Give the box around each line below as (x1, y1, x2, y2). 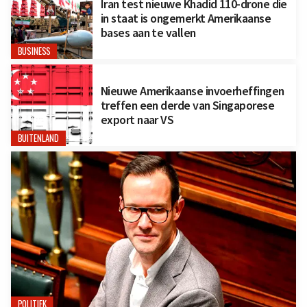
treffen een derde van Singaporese (100, 97, 275, 113)
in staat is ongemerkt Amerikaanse (100, 10, 271, 26)
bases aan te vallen (100, 24, 196, 40)
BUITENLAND (17, 131, 60, 145)
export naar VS (100, 111, 174, 127)
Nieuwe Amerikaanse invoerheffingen (100, 82, 284, 99)
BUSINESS (17, 45, 51, 58)
